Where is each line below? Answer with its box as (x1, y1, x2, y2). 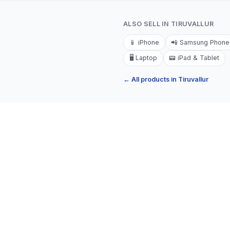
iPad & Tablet (178, 54, 220, 62)
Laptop (135, 54, 157, 62)
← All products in (123, 75, 178, 84)
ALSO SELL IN (123, 20, 171, 28)
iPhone (138, 38, 159, 46)
